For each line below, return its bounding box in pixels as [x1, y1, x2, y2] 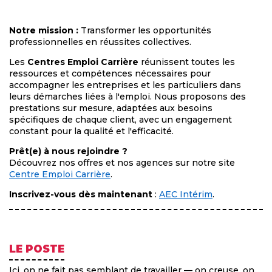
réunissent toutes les [138, 56, 235, 68]
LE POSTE [9, 243, 64, 256]
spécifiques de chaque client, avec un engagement [9, 114, 232, 126]
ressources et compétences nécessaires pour [9, 68, 211, 80]
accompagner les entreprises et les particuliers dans [9, 80, 241, 91]
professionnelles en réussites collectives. [9, 36, 191, 48]
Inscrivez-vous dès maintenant [9, 189, 152, 200]
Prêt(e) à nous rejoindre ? [9, 146, 127, 157]
